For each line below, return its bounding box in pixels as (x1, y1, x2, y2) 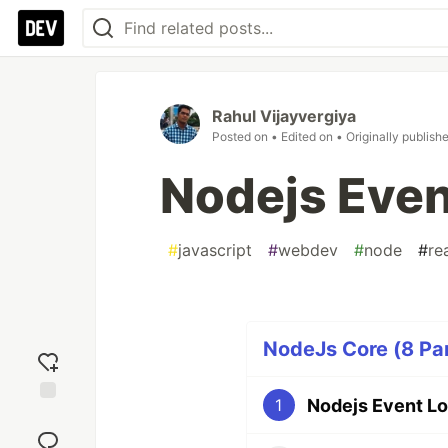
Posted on (212, 129, 271, 144)
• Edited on (271, 129, 336, 144)
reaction (21, 424, 75, 442)
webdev (278, 240, 338, 260)
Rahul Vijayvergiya (212, 106, 356, 126)
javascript (178, 240, 252, 260)
